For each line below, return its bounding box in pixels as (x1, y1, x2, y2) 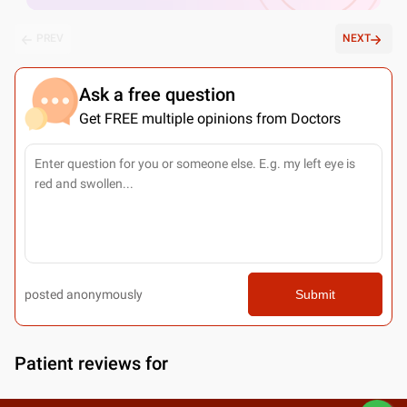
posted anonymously (25, 286, 143, 302)
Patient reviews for (15, 352, 168, 374)
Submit (294, 286, 335, 302)
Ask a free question (79, 83, 235, 105)
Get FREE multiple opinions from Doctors (79, 109, 341, 127)
